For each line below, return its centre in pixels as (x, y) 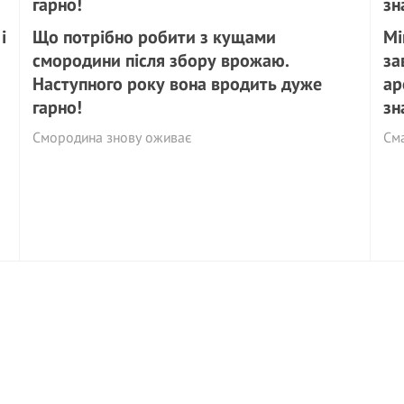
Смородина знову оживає (113, 137)
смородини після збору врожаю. (161, 60)
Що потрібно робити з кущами (155, 37)
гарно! (58, 107)
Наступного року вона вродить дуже (178, 84)
